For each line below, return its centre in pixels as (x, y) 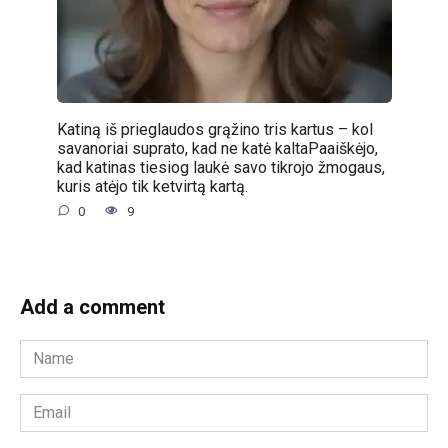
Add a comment (92, 307)
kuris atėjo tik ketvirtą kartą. (152, 186)
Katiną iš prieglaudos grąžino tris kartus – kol (214, 129)
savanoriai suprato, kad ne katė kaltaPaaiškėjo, (217, 148)
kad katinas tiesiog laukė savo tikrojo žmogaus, (220, 167)
